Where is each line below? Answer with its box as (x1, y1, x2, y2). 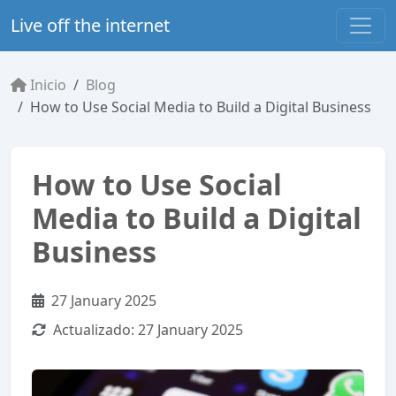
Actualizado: (49, 320, 138, 339)
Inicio (30, 75, 66, 95)
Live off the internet (11, 13, 170, 37)
